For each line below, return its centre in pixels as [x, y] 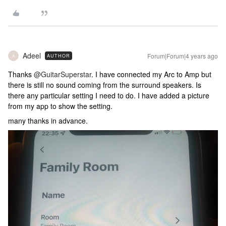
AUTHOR [59, 56]
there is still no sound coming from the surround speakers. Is [105, 85]
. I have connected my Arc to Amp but [151, 74]
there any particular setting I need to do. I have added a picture [109, 95]
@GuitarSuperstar [63, 74]
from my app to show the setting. [60, 106]
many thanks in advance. [48, 121]
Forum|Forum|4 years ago [183, 56]
